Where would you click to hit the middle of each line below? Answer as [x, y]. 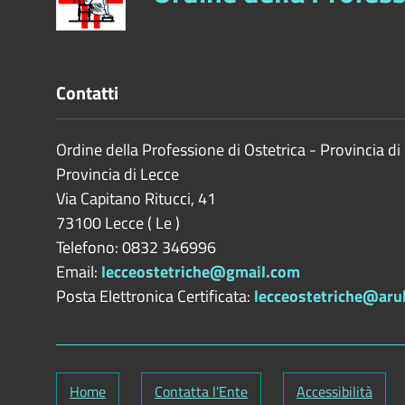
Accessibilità [334, 391]
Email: [79, 272]
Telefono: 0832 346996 [136, 247]
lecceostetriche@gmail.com [201, 272]
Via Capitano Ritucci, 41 [136, 198]
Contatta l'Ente [201, 391]
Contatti [87, 93]
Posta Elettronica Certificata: [155, 296]
